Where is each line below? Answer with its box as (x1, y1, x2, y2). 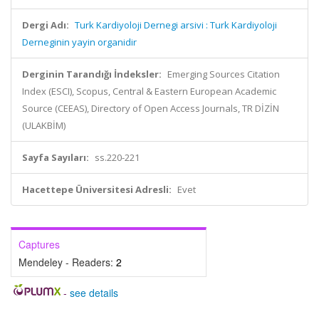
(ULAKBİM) (22, 119, 66, 132)
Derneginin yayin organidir (22, 36, 137, 48)
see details (69, 286, 118, 300)
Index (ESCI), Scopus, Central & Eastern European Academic (22, 85, 276, 98)
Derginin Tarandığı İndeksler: (22, 68, 162, 80)
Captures (19, 237, 60, 251)
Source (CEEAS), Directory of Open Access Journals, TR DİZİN (22, 102, 279, 115)
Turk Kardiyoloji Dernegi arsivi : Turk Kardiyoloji (75, 19, 277, 31)
